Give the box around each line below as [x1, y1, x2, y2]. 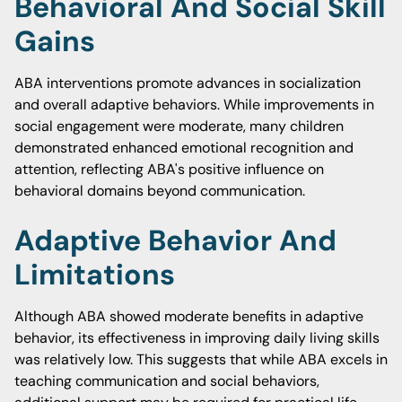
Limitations [14, 256, 175, 293]
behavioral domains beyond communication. [14, 181, 305, 200]
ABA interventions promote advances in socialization [14, 74, 361, 92]
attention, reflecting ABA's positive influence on [14, 160, 324, 179]
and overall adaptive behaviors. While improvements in [14, 95, 374, 114]
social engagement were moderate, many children [14, 117, 344, 135]
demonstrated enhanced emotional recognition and [14, 138, 354, 157]
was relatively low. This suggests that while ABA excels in [14, 350, 388, 369]
